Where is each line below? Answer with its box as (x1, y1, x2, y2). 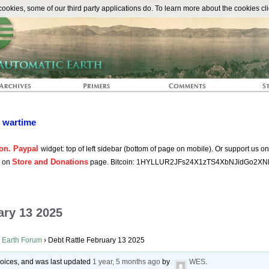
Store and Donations (12, 157, 88, 166)
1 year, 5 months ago (92, 258, 161, 267)
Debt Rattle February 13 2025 (48, 236, 145, 245)
